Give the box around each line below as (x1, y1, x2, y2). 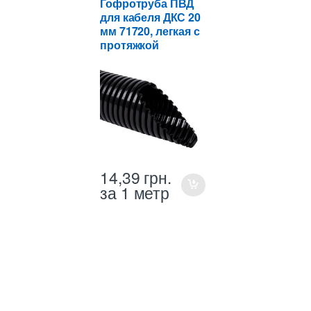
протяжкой (100, 36, 159, 53)
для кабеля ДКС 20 (100, 8, 201, 25)
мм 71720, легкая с (100, 22, 200, 39)
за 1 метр (100, 181, 169, 204)
